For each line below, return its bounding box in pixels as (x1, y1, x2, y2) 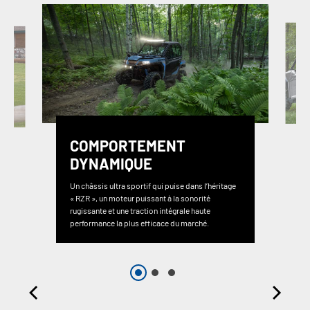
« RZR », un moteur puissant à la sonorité (69, 193, 210, 203)
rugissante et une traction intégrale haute (69, 206, 210, 216)
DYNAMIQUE (69, 154, 152, 173)
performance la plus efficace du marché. (69, 218, 209, 228)
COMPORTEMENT (69, 136, 185, 155)
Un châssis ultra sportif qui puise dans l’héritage (69, 181, 236, 191)
